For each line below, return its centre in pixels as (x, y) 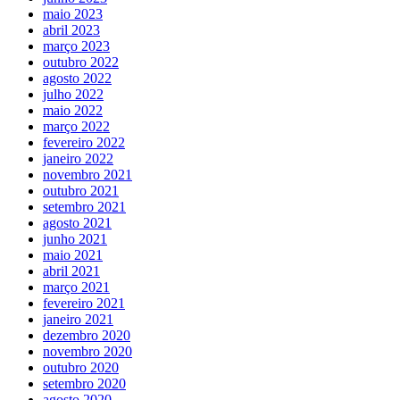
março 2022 (76, 126)
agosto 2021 (77, 222)
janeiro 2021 (78, 319)
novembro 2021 (87, 174)
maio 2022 (73, 110)
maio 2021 (73, 254)
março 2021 (76, 287)
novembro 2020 (87, 351)
